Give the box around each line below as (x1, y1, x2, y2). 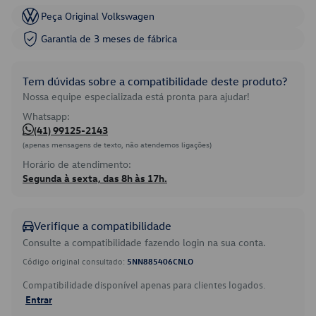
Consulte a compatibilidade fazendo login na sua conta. (23, 236, 266, 249)
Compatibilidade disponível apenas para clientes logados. (23, 278, 265, 291)
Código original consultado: (23, 255, 127, 267)
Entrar (25, 293, 52, 305)
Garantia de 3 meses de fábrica (41, 32, 177, 45)
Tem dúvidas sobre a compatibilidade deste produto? (23, 74, 287, 88)
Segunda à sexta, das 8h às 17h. (23, 171, 167, 185)
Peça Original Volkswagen (41, 9, 154, 23)
